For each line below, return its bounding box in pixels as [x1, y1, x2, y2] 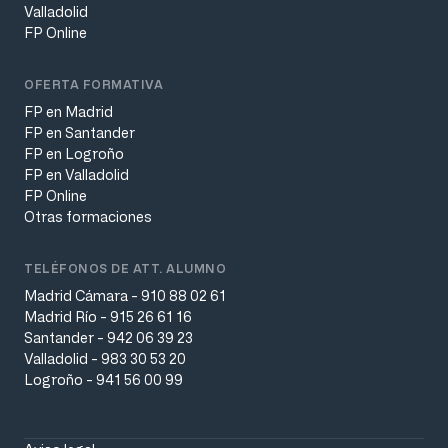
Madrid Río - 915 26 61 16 [24, 309, 192, 325]
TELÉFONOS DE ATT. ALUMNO [24, 261, 226, 276]
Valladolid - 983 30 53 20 [24, 351, 186, 367]
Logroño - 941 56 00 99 [24, 372, 183, 388]
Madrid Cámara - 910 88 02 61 [24, 288, 226, 304]
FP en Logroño [24, 146, 124, 162]
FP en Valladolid [24, 167, 129, 183]
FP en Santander [24, 125, 135, 141]
